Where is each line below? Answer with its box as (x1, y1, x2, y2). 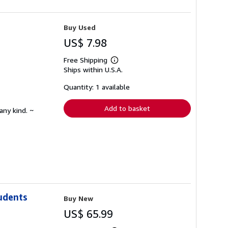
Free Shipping (64, 55, 107, 65)
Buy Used (64, 23, 96, 32)
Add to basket (104, 104, 150, 113)
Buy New (64, 194, 93, 203)
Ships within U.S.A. (64, 65, 123, 74)
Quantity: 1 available (64, 82, 130, 92)
